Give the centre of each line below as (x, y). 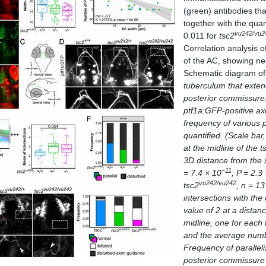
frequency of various (223, 123)
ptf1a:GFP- (204, 110)
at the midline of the (222, 148)
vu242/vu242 (218, 183)
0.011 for (201, 36)
